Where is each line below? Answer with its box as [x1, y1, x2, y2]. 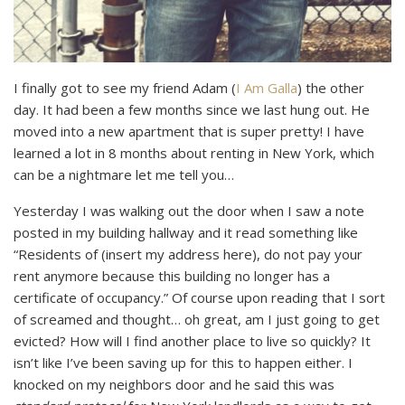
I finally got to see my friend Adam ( [14, 79, 236, 98]
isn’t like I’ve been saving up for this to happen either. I [14, 353, 353, 372]
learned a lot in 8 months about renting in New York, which [14, 144, 374, 163]
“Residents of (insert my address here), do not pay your [14, 245, 363, 264]
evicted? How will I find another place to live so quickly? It [14, 332, 371, 351]
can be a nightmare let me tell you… [14, 165, 234, 184]
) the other [297, 79, 364, 98]
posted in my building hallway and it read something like [14, 223, 358, 242]
